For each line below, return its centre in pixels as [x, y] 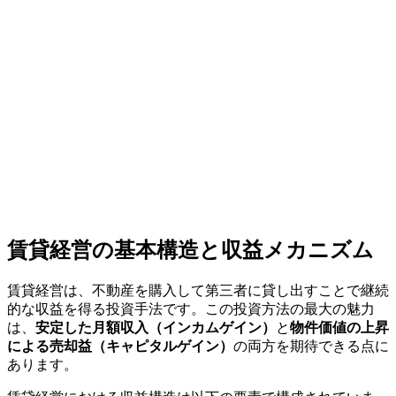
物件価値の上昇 [339, 327]
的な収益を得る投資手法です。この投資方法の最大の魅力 [191, 308]
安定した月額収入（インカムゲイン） [156, 327]
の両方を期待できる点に [311, 346]
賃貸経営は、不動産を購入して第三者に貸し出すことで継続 [198, 290]
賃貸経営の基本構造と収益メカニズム [190, 250]
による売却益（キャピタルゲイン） [120, 346]
